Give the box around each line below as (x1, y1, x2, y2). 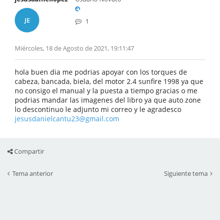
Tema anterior (12, 169, 53, 178)
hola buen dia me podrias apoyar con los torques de (15, 67, 187, 77)
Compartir (13, 147, 44, 156)
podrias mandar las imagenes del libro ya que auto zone (15, 95, 201, 105)
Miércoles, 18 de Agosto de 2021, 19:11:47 (15, 44, 134, 53)
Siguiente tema (164, 169, 208, 178)
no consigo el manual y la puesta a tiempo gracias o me (15, 86, 197, 95)
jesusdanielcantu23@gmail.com (15, 114, 119, 123)
